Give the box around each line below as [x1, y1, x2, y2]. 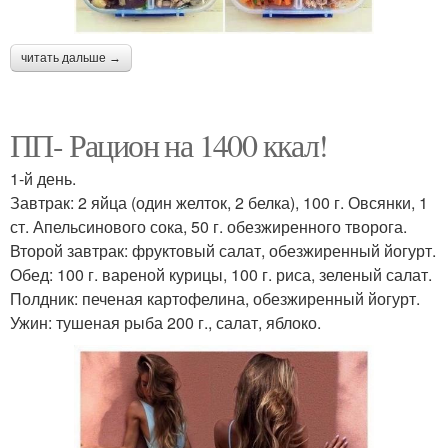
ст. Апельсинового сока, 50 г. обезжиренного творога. [10, 215, 407, 239]
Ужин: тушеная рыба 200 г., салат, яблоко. [10, 311, 321, 335]
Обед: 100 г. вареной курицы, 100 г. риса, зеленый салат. [10, 263, 432, 287]
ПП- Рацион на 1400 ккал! [10, 123, 328, 167]
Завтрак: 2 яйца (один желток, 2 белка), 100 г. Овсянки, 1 [10, 191, 428, 215]
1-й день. [10, 167, 76, 191]
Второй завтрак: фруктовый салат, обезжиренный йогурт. [10, 239, 436, 263]
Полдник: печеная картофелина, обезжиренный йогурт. [10, 287, 420, 311]
